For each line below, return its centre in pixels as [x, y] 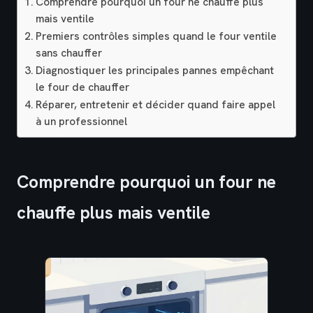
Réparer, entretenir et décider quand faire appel [156, 104]
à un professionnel [82, 121]
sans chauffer [69, 53]
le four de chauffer [83, 87]
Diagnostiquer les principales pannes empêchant [155, 70]
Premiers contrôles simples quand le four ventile [156, 36]
